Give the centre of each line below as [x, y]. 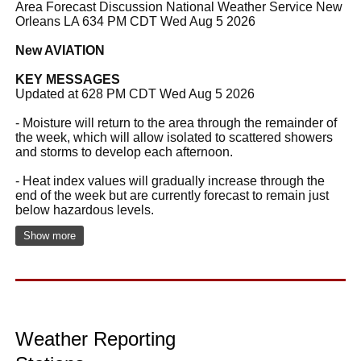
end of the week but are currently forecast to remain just [172, 195]
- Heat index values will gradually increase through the [170, 180]
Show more [50, 235]
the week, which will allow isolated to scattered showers [174, 137]
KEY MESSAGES [68, 79]
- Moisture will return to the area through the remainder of [176, 122]
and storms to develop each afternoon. [124, 151]
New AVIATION [60, 50]
